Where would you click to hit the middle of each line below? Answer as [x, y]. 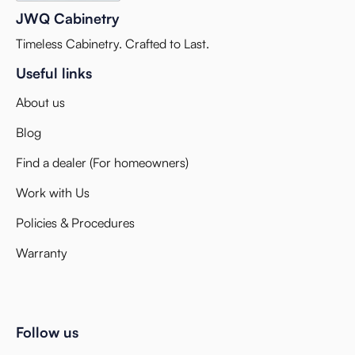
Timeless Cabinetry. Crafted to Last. [113, 44]
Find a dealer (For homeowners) [102, 163]
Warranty [42, 253]
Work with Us [53, 193]
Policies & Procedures [75, 223]
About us [40, 103]
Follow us [47, 332]
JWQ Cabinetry [68, 19]
